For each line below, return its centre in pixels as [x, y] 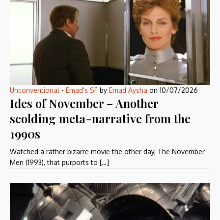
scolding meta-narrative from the [100, 119]
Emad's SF [82, 90]
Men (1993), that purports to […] [59, 163]
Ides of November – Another [84, 103]
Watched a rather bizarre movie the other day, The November [107, 152]
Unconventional [35, 90]
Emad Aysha [128, 90]
